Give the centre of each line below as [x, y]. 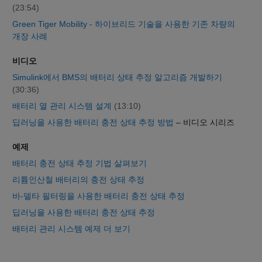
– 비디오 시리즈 [204, 123]
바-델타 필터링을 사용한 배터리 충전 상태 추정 [99, 196]
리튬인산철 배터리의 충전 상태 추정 [78, 180]
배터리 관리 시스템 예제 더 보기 [71, 229]
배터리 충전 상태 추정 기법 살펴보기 [80, 163]
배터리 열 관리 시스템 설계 [63, 106]
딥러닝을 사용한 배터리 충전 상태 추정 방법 [93, 123]
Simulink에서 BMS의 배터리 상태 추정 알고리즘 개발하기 [117, 77]
